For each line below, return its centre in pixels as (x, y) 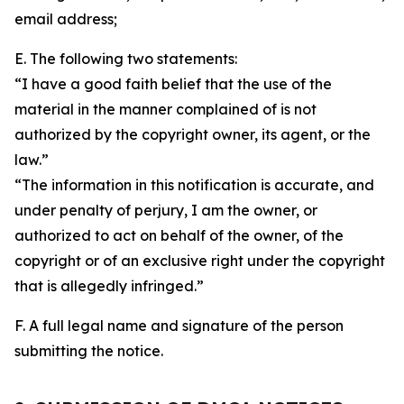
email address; (66, 19)
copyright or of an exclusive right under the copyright (200, 261)
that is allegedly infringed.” (109, 286)
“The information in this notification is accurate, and (194, 185)
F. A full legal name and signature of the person (179, 326)
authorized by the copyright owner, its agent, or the (193, 134)
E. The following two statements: (126, 59)
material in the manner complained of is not (165, 109)
